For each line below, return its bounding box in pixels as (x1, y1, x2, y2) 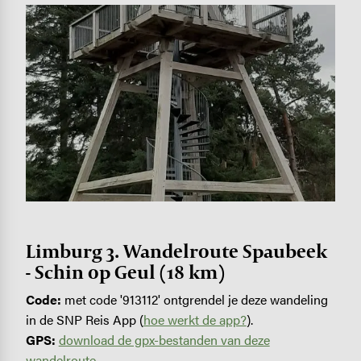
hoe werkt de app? (143, 310, 247, 330)
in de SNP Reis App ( (25, 310, 143, 330)
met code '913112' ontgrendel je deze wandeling (60, 290, 328, 309)
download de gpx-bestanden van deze (58, 330, 270, 350)
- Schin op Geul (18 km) (25, 259, 225, 285)
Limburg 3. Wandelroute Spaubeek (25, 239, 327, 264)
